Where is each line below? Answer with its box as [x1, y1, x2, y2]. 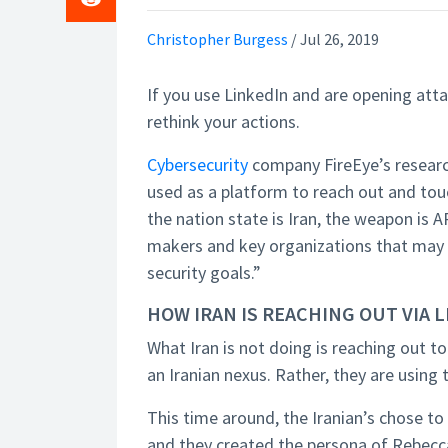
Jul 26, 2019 [300, 29, 379, 49]
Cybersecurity [147, 153, 248, 176]
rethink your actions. [147, 110, 300, 133]
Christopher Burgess [147, 29, 288, 49]
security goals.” [147, 261, 261, 284]
